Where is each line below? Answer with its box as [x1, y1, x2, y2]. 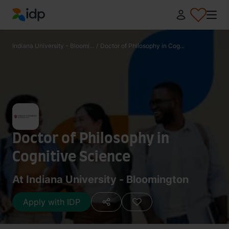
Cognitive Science [12, 150, 130, 165]
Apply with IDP [23, 197, 80, 207]
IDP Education [12, 22, 66, 33]
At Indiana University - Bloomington [12, 173, 189, 186]
